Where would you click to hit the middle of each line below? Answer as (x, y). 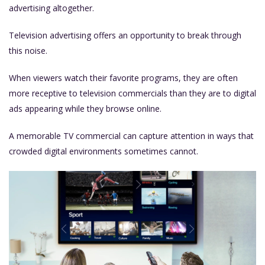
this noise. (28, 50)
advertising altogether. (51, 8)
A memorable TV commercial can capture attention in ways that (131, 135)
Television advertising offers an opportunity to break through (125, 35)
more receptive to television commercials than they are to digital (132, 93)
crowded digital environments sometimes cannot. (104, 151)
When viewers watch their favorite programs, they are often (123, 77)
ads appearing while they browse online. (85, 108)
